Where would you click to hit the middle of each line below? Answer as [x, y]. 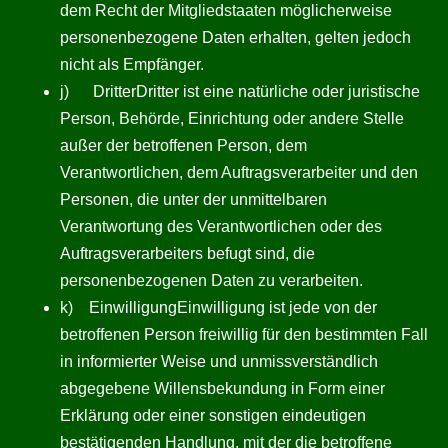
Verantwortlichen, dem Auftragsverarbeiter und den [239, 172]
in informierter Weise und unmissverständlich [219, 361]
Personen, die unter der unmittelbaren [193, 199]
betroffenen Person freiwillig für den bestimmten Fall [244, 334]
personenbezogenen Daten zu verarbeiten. [211, 280]
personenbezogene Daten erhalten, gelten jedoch [235, 37]
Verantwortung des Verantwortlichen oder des [221, 226]
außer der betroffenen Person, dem [183, 145]
